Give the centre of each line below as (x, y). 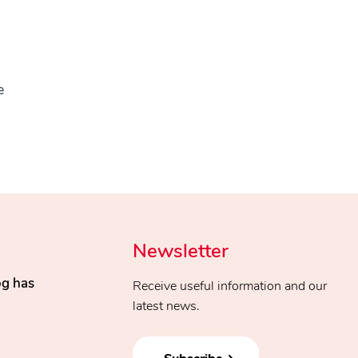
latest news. (166, 306)
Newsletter (181, 251)
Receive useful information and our (230, 286)
